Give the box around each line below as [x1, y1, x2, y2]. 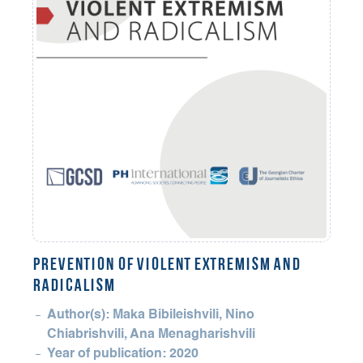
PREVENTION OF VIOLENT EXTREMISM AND [32, 255, 301, 275]
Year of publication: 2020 [47, 347, 199, 361]
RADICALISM [32, 276, 115, 296]
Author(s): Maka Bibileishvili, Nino [47, 308, 254, 322]
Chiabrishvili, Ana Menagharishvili [47, 327, 255, 341]
